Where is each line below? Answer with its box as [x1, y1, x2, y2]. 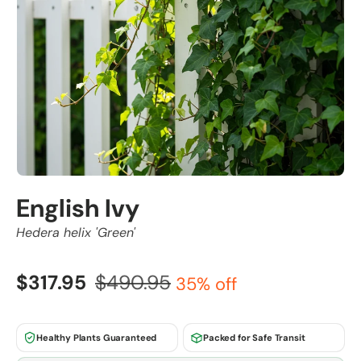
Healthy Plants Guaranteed [36, 332, 157, 343]
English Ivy [16, 192, 139, 225]
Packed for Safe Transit [203, 332, 305, 343]
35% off [176, 272, 237, 296]
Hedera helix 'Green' [16, 224, 135, 241]
